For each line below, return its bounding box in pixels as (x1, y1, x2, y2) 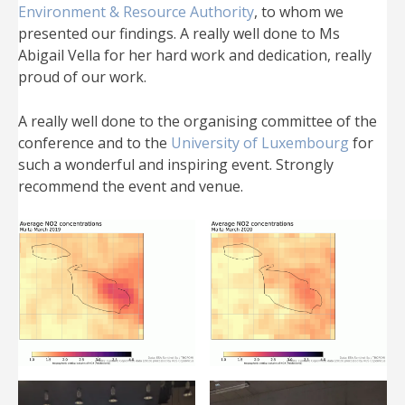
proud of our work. (18, 66, 146, 87)
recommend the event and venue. (18, 175, 243, 196)
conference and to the (18, 132, 171, 153)
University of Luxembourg (171, 132, 349, 153)
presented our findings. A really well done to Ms (18, 23, 340, 43)
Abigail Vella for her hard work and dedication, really (18, 44, 372, 65)
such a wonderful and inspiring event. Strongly (18, 154, 334, 174)
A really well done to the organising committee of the (18, 110, 377, 131)
